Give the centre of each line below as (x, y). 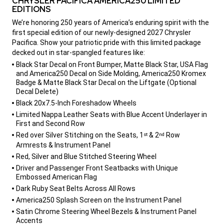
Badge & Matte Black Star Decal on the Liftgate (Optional (106, 82)
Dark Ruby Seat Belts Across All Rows (76, 188)
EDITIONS (31, 9)
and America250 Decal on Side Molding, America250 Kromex (111, 73)
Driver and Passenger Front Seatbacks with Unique (97, 168)
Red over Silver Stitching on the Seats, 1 (80, 135)
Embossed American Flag (56, 177)
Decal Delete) (37, 91)
